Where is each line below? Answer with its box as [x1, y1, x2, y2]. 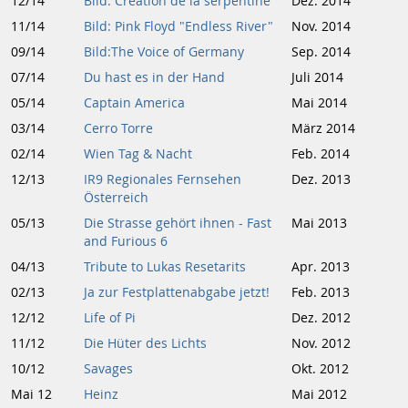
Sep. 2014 [291, 44, 351, 60]
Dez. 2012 [291, 310, 351, 326]
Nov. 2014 [291, 18, 351, 35]
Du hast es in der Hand [84, 69, 225, 86]
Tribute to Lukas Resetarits [84, 259, 246, 275]
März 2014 [291, 120, 355, 137]
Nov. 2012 [291, 335, 351, 352]
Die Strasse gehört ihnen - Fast [84, 215, 271, 231]
